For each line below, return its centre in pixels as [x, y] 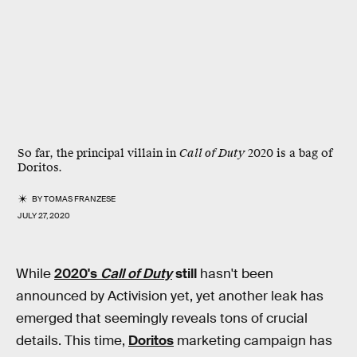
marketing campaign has [253, 341]
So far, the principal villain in [98, 153]
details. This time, [72, 341]
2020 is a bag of [289, 153]
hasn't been [237, 274]
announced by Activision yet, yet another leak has [170, 296]
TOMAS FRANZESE [80, 199]
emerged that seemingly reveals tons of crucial [162, 318]
